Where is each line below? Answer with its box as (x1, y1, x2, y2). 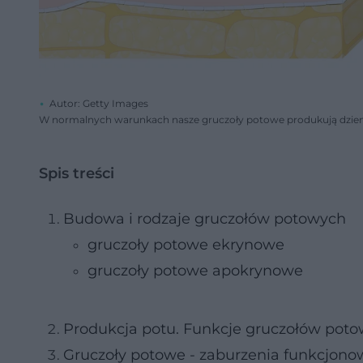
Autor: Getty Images (49, 97, 148, 109)
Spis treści (39, 164, 114, 182)
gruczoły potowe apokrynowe (88, 262, 303, 280)
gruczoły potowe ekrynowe (88, 236, 284, 254)
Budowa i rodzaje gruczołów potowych (63, 210, 346, 228)
